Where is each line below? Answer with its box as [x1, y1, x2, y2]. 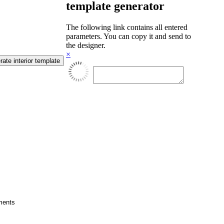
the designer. [66, 40, 105, 49]
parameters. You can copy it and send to [66, 31, 191, 40]
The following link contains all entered [66, 22, 187, 31]
